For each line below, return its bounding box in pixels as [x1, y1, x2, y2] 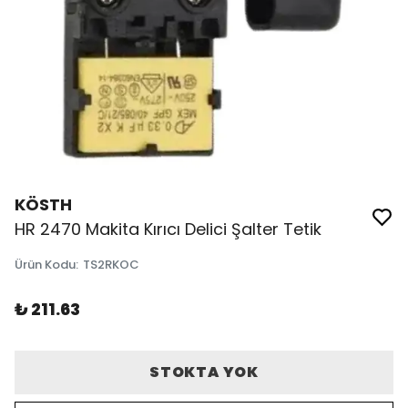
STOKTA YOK [148, 362, 259, 382]
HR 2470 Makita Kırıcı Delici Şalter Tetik [15, 218, 321, 240]
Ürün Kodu [15, 256, 76, 273]
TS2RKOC [83, 256, 139, 273]
